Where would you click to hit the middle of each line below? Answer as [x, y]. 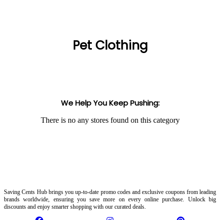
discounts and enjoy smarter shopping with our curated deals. [75, 206]
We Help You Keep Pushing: [110, 103]
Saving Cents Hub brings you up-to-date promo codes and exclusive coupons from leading [110, 192]
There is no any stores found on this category [110, 120]
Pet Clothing [110, 45]
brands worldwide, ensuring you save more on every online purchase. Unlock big [110, 199]
